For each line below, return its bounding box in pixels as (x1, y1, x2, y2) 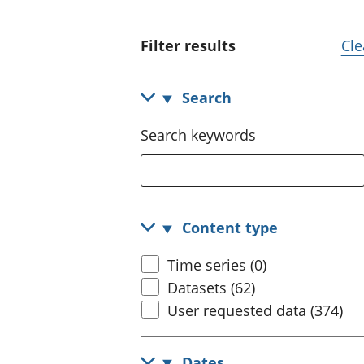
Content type (182, 218, 279, 238)
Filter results (141, 36, 236, 56)
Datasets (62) (167, 277, 256, 297)
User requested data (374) (167, 300, 344, 320)
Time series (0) (167, 254, 267, 275)
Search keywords (141, 124, 256, 145)
